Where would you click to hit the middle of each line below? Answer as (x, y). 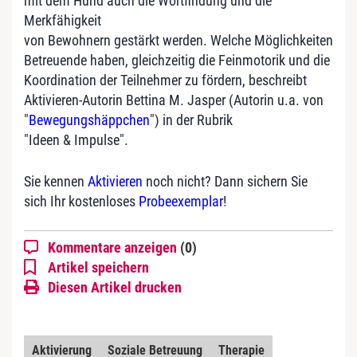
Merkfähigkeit (63, 20)
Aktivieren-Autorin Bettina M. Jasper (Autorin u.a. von (174, 100)
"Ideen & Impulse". (76, 139)
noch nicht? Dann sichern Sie (225, 181)
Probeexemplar (181, 201)
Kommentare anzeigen (114, 247)
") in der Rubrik (191, 120)
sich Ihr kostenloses (81, 201)
